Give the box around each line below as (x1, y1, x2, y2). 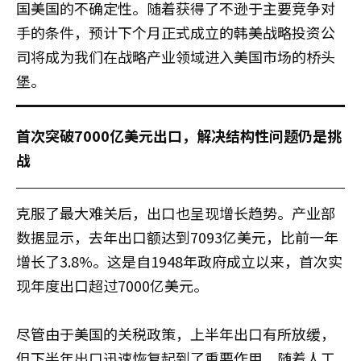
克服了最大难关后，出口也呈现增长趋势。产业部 (16, 201, 335, 223)
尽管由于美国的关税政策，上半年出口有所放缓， (16, 322, 335, 344)
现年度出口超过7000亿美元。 (16, 274, 208, 296)
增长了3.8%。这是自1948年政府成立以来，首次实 (16, 250, 342, 272)
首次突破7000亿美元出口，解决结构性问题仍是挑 (16, 124, 342, 146)
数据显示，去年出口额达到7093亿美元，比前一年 (16, 226, 338, 247)
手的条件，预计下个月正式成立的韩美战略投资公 (16, 21, 335, 43)
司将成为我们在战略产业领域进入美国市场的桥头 (16, 45, 335, 67)
